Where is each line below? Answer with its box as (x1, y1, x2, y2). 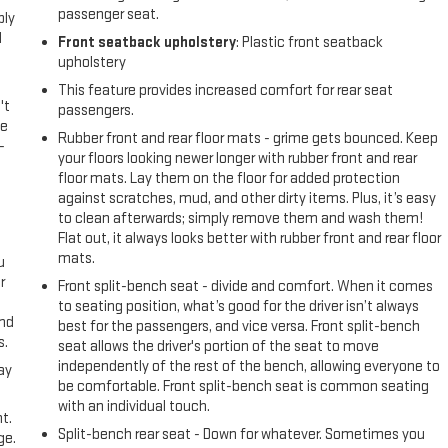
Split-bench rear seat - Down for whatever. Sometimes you (58, 424, 426, 444)
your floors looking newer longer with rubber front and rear (58, 148, 418, 168)
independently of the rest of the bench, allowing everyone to (58, 356, 441, 376)
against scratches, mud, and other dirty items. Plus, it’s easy (58, 188, 437, 208)
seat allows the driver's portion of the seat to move (58, 336, 380, 356)
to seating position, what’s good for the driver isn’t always (58, 296, 420, 316)
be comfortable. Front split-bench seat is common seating (58, 376, 430, 396)
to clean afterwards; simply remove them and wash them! (58, 208, 424, 228)
